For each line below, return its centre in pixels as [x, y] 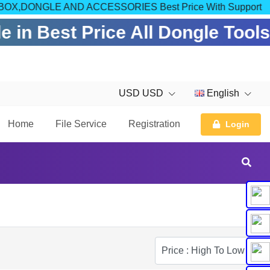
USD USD [142, 93]
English [223, 93]
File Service [81, 124]
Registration [154, 124]
